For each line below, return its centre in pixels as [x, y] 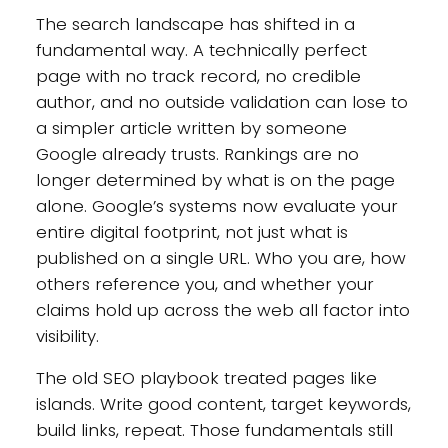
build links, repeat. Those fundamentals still [214, 430]
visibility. [67, 335]
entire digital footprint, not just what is [191, 231]
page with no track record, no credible [198, 75]
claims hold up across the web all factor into [222, 309]
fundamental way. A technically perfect [201, 49]
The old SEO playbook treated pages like [206, 378]
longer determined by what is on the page [215, 179]
